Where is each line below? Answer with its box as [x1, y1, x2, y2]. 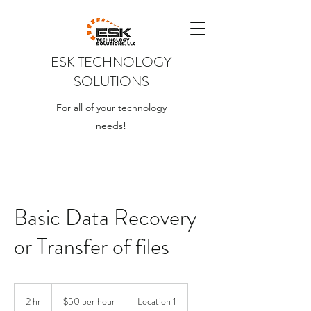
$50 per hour [63, 294, 115, 308]
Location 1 [137, 294, 176, 308]
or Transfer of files [14, 230, 169, 262]
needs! [96, 119, 126, 132]
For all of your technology [56, 101, 167, 114]
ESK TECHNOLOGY [51, 52, 171, 72]
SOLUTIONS [73, 72, 149, 92]
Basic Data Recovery [14, 201, 196, 233]
